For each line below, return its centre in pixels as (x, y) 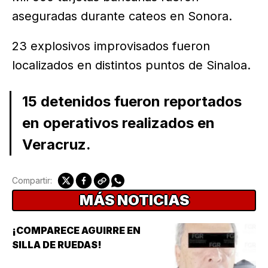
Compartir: (32, 181)
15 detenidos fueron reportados (132, 102)
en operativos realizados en (118, 123)
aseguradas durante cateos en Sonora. (122, 16)
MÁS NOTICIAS (134, 200)
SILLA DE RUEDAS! (57, 245)
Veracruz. (56, 145)
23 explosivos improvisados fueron (111, 46)
